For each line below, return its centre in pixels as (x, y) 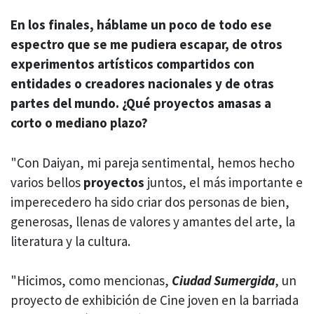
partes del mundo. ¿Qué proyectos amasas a (141, 103)
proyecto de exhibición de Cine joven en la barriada (155, 300)
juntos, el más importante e (224, 182)
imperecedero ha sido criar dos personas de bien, (150, 202)
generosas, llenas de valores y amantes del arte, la (153, 221)
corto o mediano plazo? (79, 123)
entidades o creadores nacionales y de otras (142, 84)
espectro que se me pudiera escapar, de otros (146, 45)
